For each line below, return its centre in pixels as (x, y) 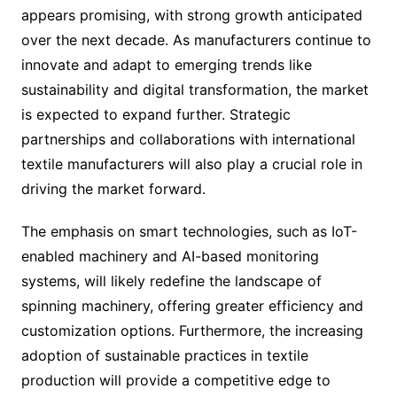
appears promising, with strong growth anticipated (191, 15)
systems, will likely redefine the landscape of (171, 280)
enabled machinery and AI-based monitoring (170, 256)
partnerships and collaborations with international (188, 139)
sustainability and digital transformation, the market (195, 89)
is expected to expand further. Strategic (156, 114)
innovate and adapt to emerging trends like (166, 64)
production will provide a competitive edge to (175, 380)
